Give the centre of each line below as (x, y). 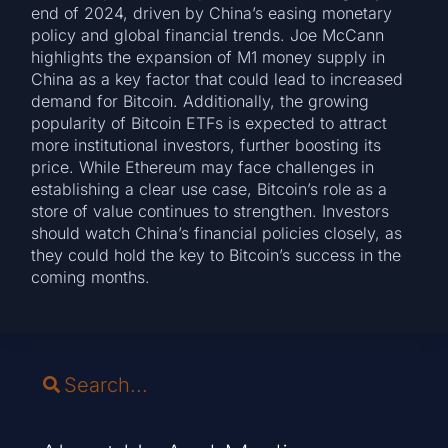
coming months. (91, 276)
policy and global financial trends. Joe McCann (208, 34)
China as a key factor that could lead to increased (217, 78)
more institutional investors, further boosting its (206, 144)
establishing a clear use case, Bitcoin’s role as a (209, 188)
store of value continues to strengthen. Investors (210, 210)
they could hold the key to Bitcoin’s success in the (216, 254)
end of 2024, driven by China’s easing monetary (212, 12)
